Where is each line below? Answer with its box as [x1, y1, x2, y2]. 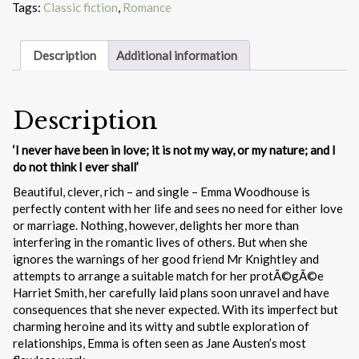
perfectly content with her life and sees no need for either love [13, 200, 343, 216]
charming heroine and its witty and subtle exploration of [13, 318, 309, 333]
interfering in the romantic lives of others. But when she [13, 234, 308, 249]
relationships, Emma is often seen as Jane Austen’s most [13, 335, 306, 350]
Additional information [116, 47, 237, 63]
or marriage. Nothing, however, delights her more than [13, 217, 299, 232]
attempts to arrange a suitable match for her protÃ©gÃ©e [13, 268, 324, 283]
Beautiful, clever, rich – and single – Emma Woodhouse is [13, 184, 310, 199]
